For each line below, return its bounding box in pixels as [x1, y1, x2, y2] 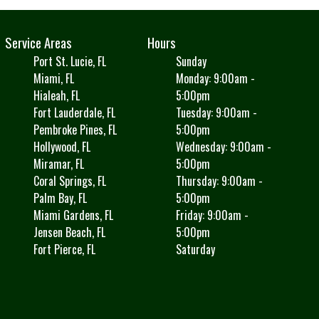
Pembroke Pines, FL [33, 121, 117, 138]
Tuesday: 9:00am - [176, 104, 258, 121]
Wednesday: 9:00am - [176, 138, 272, 155]
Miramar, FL [33, 155, 84, 172]
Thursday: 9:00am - [176, 172, 263, 189]
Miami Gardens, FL [33, 206, 113, 224]
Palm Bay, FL [33, 189, 87, 206]
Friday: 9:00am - [176, 206, 249, 224]
